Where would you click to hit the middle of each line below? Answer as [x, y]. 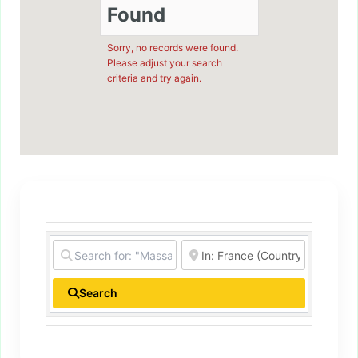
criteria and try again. [154, 78]
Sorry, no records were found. [172, 48]
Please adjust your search [164, 63]
